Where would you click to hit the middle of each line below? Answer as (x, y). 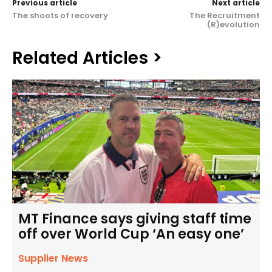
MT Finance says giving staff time (135, 219)
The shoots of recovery (60, 15)
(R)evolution (233, 25)
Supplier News (53, 258)
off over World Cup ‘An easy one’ (131, 234)
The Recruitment (224, 15)
